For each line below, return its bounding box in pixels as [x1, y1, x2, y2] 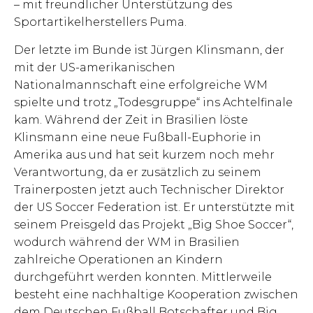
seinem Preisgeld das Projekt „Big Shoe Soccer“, [14, 217, 293, 231]
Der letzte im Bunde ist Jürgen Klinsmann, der [14, 43, 284, 57]
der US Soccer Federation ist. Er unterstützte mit [14, 200, 295, 214]
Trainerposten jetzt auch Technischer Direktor [14, 182, 284, 196]
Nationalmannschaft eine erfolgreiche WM [14, 78, 268, 92]
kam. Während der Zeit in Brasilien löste [14, 112, 248, 126]
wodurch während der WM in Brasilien [14, 235, 240, 249]
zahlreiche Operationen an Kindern [14, 252, 223, 266]
